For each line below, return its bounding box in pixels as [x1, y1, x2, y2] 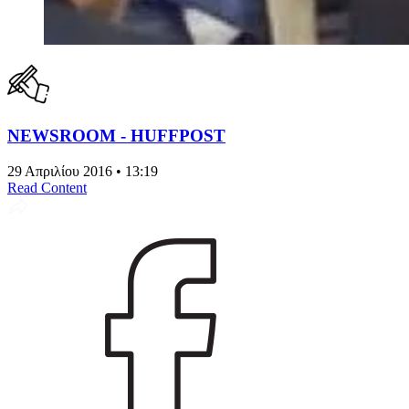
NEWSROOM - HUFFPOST [7, 125, 225, 145]
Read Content [7, 179, 87, 195]
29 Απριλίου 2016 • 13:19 [7, 163, 158, 179]
